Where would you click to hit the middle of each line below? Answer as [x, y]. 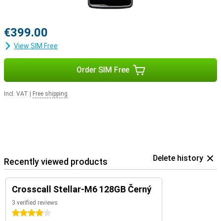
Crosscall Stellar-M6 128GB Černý [82, 189]
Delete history [178, 158]
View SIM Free [36, 46]
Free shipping [50, 94]
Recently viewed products [56, 162]
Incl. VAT [16, 94]
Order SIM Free [103, 70]
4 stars [23, 213]
